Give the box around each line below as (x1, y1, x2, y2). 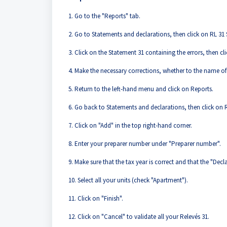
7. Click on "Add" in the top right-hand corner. (68, 121, 192, 130)
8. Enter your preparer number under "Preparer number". (68, 139, 221, 148)
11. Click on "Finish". (68, 194, 123, 203)
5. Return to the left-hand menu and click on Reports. (68, 85, 213, 93)
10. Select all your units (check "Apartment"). (68, 176, 188, 184)
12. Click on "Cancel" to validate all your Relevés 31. (68, 212, 209, 221)
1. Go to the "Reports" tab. (68, 12, 140, 20)
